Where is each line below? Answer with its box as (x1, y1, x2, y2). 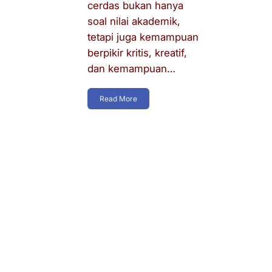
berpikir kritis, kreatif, (87, 46, 187, 59)
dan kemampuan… (87, 62, 175, 75)
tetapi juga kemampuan (87, 30, 199, 43)
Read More (100, 94, 137, 104)
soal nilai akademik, (87, 15, 180, 27)
